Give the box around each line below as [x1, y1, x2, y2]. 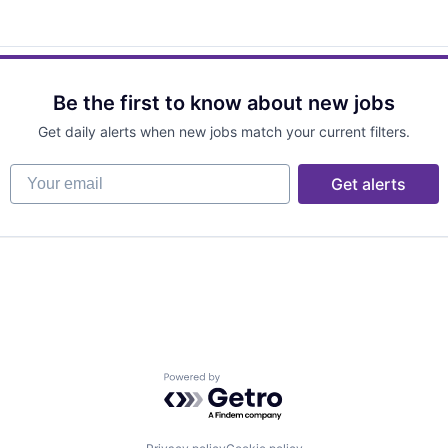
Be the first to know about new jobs [53, 90, 395, 115]
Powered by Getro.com [163, 371, 339, 392]
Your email [8, 162, 89, 183]
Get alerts [330, 173, 406, 194]
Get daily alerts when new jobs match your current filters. [38, 122, 410, 140]
